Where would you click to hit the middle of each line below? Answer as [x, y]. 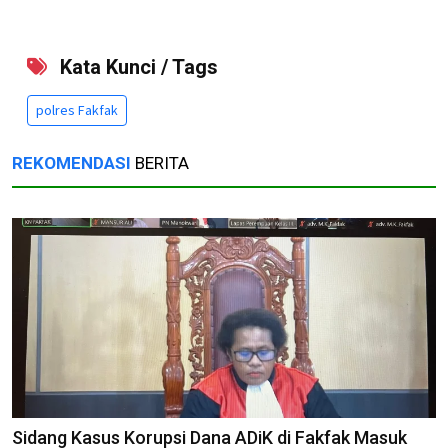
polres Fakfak [77, 109]
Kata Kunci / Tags [136, 66]
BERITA [160, 162]
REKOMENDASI [71, 162]
